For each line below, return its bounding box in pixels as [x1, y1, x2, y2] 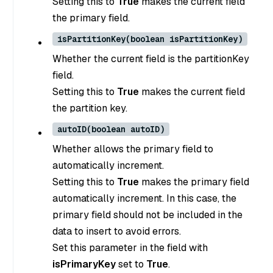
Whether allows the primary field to [52, 143, 213, 156]
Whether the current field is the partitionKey [52, 52, 249, 66]
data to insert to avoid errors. [52, 225, 181, 238]
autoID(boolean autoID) [57, 124, 165, 135]
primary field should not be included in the [52, 208, 243, 222]
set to [116, 258, 146, 271]
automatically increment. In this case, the [52, 192, 236, 205]
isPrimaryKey [52, 258, 116, 271]
